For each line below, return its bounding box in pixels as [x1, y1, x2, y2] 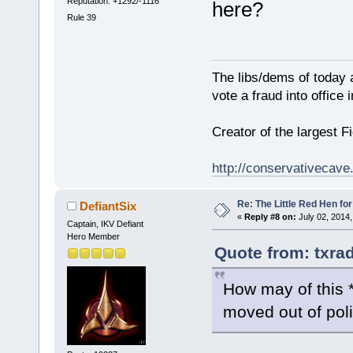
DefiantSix [80, 199, 137, 214]
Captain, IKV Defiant [66, 219, 143, 229]
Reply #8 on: [243, 212, 296, 222]
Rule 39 [66, 12, 96, 22]
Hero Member [66, 232, 120, 242]
